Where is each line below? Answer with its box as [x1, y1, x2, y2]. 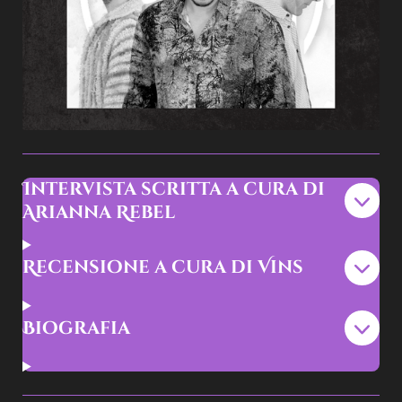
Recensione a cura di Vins [22, 256, 303, 280]
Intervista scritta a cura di [22, 177, 325, 201]
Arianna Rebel [22, 200, 175, 224]
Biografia [22, 316, 130, 340]
